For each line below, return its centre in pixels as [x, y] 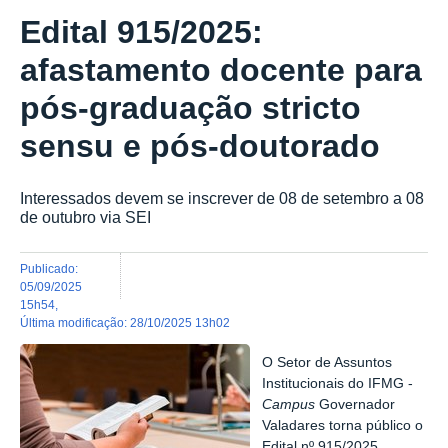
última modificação [76, 322]
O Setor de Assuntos [327, 363]
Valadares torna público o [343, 426]
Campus [289, 405]
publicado [51, 268]
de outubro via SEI [85, 217]
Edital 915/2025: [141, 32]
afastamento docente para [221, 70]
